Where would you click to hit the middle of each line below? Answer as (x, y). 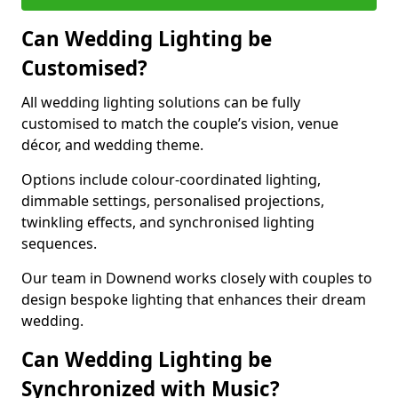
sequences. (61, 243)
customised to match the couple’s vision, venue (180, 123)
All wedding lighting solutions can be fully (161, 102)
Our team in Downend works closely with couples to (197, 278)
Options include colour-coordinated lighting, (171, 179)
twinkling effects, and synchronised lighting (168, 222)
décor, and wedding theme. (114, 145)
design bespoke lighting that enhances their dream (194, 299)
